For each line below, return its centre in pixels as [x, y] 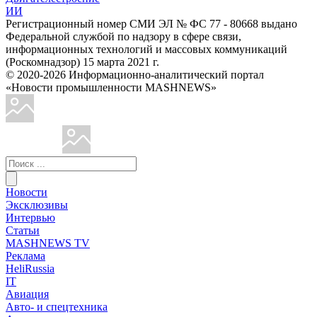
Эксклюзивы [37, 204]
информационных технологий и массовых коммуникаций [146, 49]
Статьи [23, 230]
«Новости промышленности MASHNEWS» [111, 87]
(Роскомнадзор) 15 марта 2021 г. [82, 62]
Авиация [27, 294]
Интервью [30, 217]
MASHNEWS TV [48, 243]
